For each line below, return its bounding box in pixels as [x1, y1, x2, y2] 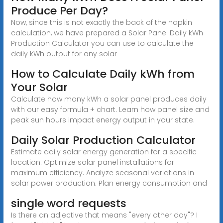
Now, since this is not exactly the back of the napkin [10, 17, 192, 27]
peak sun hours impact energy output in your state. [10, 114, 195, 125]
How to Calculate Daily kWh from [10, 66, 195, 82]
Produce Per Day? [10, 2, 108, 18]
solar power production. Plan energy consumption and [10, 178, 207, 188]
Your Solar [10, 79, 68, 95]
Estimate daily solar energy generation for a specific [10, 146, 197, 157]
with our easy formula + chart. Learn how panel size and [10, 104, 210, 114]
